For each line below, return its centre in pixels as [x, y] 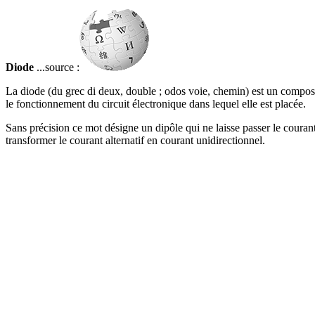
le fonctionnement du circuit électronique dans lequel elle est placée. [156, 104]
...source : [57, 67]
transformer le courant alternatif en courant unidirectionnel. [135, 140]
